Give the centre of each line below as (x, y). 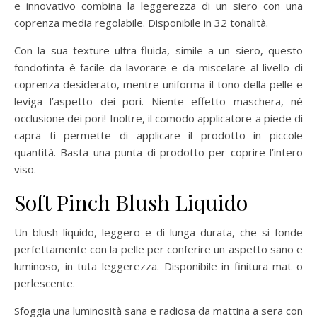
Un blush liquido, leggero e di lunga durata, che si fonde (158, 232)
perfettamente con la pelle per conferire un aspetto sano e (158, 249)
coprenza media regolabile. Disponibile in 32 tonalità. (141, 22)
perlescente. (45, 283)
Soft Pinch (65, 202)
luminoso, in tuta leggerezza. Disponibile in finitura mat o (158, 266)
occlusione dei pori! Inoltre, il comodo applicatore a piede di (158, 118)
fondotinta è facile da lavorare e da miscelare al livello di (158, 67)
